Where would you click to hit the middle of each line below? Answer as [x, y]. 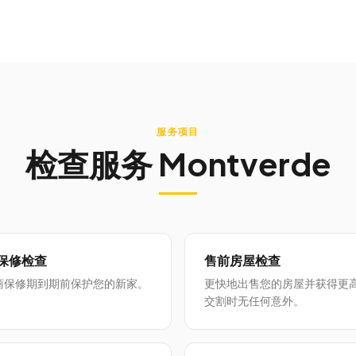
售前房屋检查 [242, 260]
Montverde [244, 163]
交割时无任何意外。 [254, 301]
